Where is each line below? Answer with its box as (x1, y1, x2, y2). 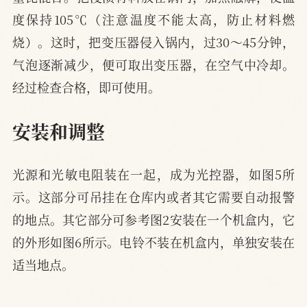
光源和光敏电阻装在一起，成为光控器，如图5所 (12, 164, 295, 183)
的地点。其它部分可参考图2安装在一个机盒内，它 (12, 210, 295, 228)
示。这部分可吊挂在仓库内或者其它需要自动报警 (12, 187, 295, 206)
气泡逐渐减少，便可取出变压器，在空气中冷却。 (12, 56, 295, 74)
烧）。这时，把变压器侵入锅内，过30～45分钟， (12, 33, 295, 51)
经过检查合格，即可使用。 (12, 78, 160, 97)
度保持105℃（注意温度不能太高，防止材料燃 (12, 10, 295, 29)
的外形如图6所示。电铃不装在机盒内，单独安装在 (12, 232, 295, 251)
